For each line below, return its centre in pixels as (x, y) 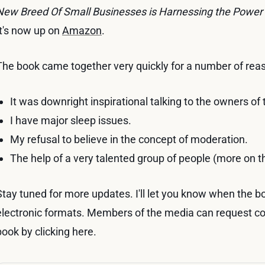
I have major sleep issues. (71, 120)
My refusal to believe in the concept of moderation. (129, 139)
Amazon (82, 30)
